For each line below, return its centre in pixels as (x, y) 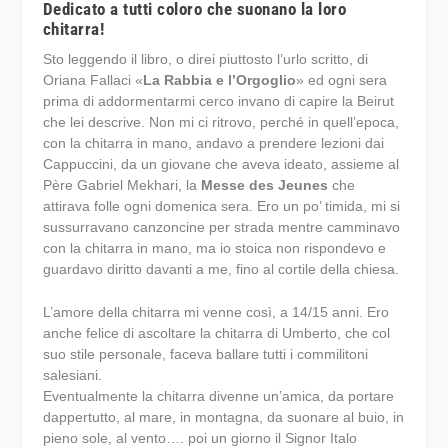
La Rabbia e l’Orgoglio (219, 80)
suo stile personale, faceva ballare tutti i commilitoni (205, 354)
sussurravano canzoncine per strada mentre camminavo (221, 227)
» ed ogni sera (341, 80)
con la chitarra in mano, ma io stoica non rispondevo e (214, 248)
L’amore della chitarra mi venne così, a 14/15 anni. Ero (215, 312)
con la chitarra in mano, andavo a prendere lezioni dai (213, 143)
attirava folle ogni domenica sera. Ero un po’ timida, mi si (221, 206)
